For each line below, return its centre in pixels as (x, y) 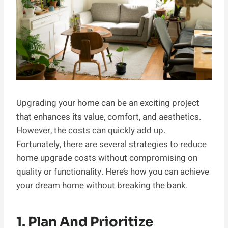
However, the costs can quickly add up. (91, 131)
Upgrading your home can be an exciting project (108, 103)
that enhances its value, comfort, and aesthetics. (109, 117)
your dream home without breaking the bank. (102, 186)
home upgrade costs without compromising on (107, 158)
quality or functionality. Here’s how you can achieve (113, 172)
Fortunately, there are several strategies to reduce (111, 145)
